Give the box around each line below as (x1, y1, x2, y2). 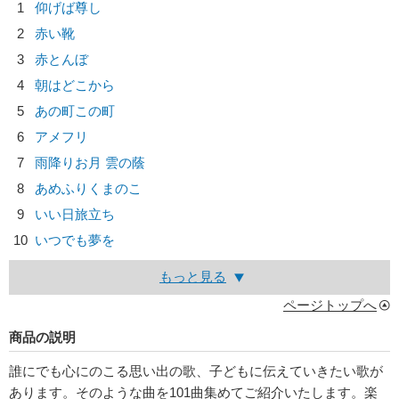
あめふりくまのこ (35, 181, 142, 196)
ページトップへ (283, 297, 377, 313)
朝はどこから (35, 77, 115, 93)
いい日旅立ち (35, 207, 115, 222)
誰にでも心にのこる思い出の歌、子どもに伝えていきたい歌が (9, 363, 383, 379)
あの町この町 (35, 103, 115, 118)
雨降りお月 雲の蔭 (35, 155, 145, 170)
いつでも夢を (35, 232, 115, 248)
